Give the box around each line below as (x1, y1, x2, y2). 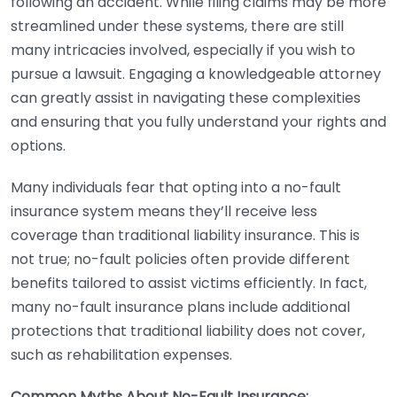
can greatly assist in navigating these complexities (11, 88, 361, 108)
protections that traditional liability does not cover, (11, 321, 365, 341)
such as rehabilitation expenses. (11, 345, 232, 365)
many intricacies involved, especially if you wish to (11, 40, 355, 60)
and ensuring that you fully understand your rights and (11, 112, 386, 132)
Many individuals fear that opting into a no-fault (11, 177, 341, 198)
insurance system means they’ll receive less (11, 201, 317, 222)
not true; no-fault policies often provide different (11, 249, 350, 269)
